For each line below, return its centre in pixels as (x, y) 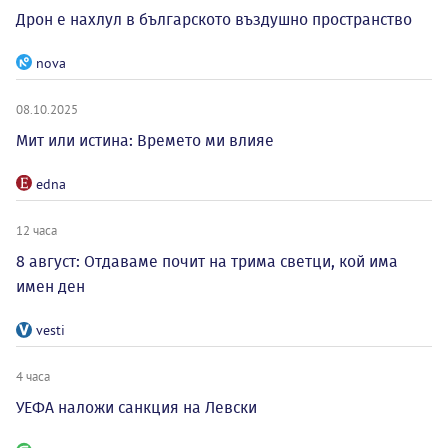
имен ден (50, 286)
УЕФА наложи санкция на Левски (136, 407)
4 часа (33, 375)
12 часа (36, 229)
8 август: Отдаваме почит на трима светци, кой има (207, 261)
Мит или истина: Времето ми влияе (145, 140)
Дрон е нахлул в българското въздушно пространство (214, 19)
